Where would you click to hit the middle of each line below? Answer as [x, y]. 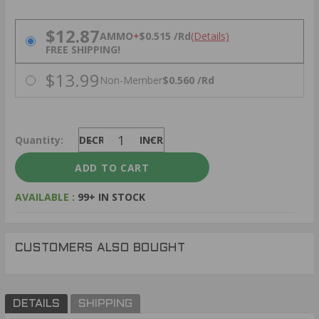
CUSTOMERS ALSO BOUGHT [100, 248]
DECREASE [104, 140]
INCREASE [163, 140]
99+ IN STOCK [111, 197]
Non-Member [131, 80]
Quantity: [39, 140]
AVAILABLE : [46, 197]
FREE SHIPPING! [83, 49]
